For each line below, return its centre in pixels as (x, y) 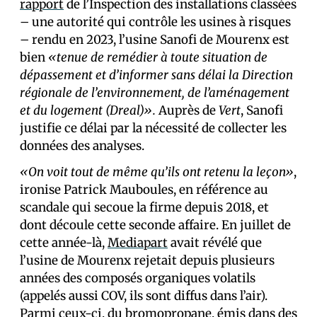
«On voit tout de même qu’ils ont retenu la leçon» (157, 172)
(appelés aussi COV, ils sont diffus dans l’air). (144, 296)
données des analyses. (82, 146)
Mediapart (138, 243)
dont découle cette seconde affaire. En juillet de (155, 225)
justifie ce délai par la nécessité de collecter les (153, 128)
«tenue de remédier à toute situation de (158, 58)
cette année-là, (64, 243)
